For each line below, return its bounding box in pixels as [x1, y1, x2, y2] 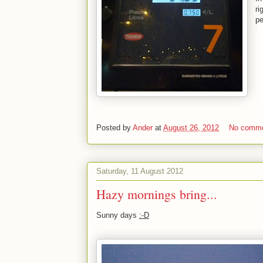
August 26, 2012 [163, 123, 219, 133]
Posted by [96, 123, 133, 133]
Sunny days [96, 211, 139, 220]
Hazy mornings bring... [96, 186, 217, 203]
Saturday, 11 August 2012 [96, 166, 183, 176]
